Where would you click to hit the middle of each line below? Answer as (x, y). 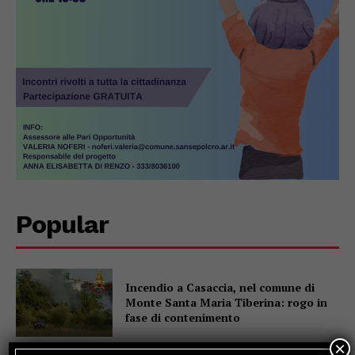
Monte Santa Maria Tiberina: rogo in (227, 303)
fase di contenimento (183, 318)
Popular (62, 225)
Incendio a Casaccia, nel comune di (220, 288)
